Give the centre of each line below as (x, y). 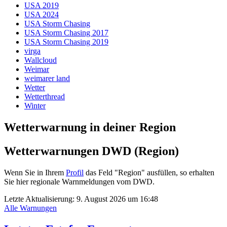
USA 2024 (42, 14)
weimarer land (47, 78)
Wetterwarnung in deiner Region (90, 127)
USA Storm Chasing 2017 (66, 32)
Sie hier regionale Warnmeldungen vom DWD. (79, 181)
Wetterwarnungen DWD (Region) (91, 151)
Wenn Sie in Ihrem (35, 172)
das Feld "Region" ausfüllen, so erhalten (149, 172)
